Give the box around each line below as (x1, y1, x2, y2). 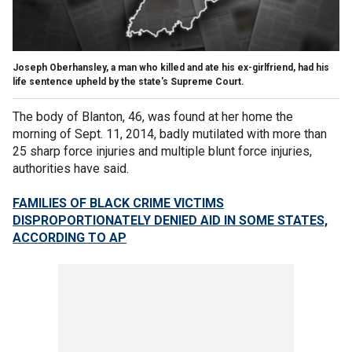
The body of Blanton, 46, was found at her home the (13, 108, 293, 124)
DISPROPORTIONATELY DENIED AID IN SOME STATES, (13, 212, 328, 228)
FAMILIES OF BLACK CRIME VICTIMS (13, 195, 224, 211)
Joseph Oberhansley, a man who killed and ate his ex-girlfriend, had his (13, 61, 329, 73)
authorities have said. (13, 160, 129, 176)
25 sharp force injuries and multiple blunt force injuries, (13, 143, 312, 159)
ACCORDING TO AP (13, 229, 126, 245)
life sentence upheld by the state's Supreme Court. (13, 75, 244, 87)
